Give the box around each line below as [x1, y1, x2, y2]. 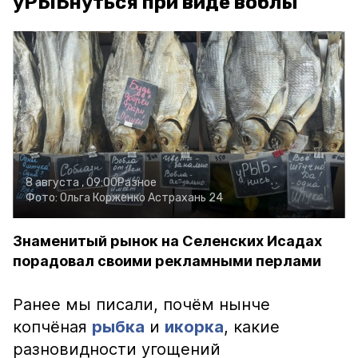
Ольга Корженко [60, 191, 145, 205]
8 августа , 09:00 [26, 176, 117, 189]
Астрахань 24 [148, 191, 223, 205]
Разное [117, 176, 157, 189]
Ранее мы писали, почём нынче [13, 295, 270, 314]
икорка [165, 317, 224, 336]
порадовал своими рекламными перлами [13, 253, 321, 269]
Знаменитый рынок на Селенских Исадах [13, 233, 322, 249]
